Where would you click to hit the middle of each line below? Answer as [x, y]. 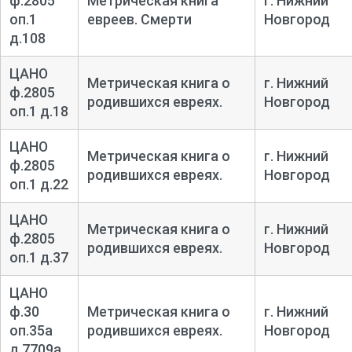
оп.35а [31, 330]
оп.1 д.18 [38, 111]
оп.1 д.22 [38, 184]
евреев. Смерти [139, 19]
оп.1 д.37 [38, 257]
